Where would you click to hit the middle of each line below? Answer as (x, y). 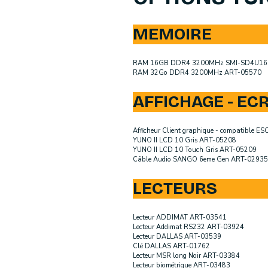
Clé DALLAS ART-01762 (171, 246)
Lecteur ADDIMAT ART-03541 (180, 218)
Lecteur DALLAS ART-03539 (177, 237)
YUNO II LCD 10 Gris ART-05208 (185, 141)
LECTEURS (175, 189)
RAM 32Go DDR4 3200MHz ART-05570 (197, 73)
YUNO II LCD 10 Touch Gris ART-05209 (195, 150)
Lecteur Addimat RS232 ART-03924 (188, 227)
